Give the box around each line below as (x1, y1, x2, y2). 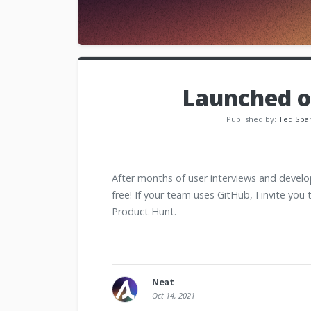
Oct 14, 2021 (152, 290, 195, 301)
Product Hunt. (112, 205, 176, 219)
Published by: (226, 114, 278, 125)
